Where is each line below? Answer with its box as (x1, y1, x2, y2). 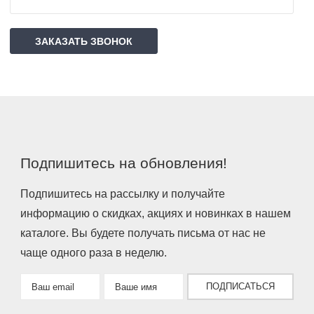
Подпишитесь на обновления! (20, 155, 227, 172)
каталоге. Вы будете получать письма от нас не (20, 227, 266, 240)
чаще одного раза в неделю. (20, 247, 167, 259)
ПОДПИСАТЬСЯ (206, 281, 275, 292)
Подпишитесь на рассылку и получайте (20, 188, 225, 200)
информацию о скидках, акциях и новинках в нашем (20, 207, 291, 220)
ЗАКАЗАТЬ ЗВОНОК (35, 36, 132, 48)
